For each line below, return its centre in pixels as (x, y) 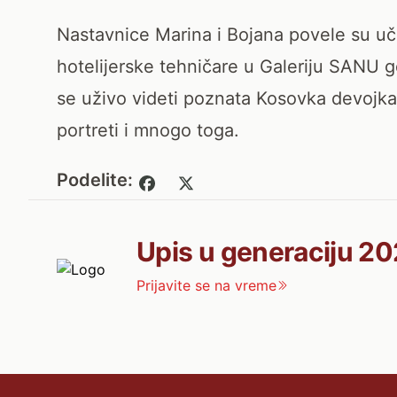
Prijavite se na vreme (206, 285)
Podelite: (95, 180)
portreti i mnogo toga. (148, 130)
